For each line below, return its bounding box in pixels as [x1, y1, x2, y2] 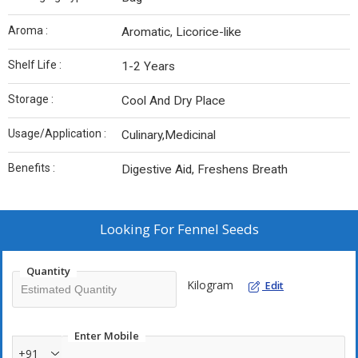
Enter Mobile [74, 328, 139, 344]
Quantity [26, 264, 70, 279]
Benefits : [8, 161, 55, 175]
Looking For [99, 220, 177, 239]
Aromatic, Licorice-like [121, 25, 241, 40]
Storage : [8, 93, 54, 106]
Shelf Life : [8, 58, 62, 72]
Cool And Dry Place [121, 93, 225, 109]
